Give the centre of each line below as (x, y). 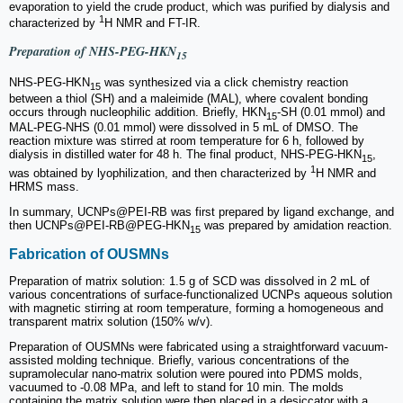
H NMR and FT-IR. (152, 23)
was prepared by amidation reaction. (296, 226)
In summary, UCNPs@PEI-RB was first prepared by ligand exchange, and (201, 212)
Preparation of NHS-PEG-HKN (93, 52)
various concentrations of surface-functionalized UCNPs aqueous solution (201, 295)
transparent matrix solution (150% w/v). (111, 322)
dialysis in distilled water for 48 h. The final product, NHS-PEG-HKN (185, 155)
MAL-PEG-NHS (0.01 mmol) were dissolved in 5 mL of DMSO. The (184, 128)
